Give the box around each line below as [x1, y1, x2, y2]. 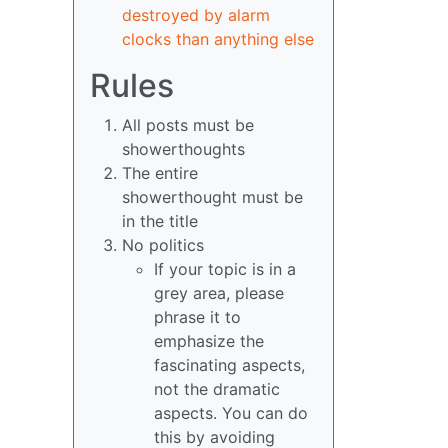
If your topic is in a [154, 258, 296, 279]
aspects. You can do [154, 402, 308, 423]
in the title [122, 210, 198, 231]
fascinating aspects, [154, 354, 305, 375]
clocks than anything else [122, 28, 314, 49]
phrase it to [154, 306, 241, 327]
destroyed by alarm [122, 4, 270, 25]
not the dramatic [154, 378, 280, 399]
